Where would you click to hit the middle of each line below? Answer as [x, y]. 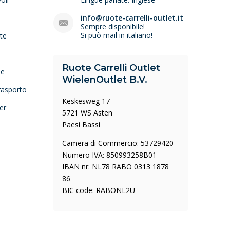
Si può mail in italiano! [117, 35]
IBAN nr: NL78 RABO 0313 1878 [116, 167]
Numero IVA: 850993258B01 [110, 155]
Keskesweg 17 [86, 101]
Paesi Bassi [81, 124]
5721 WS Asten [88, 113]
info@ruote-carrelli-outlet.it [132, 18]
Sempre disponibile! [113, 26]
